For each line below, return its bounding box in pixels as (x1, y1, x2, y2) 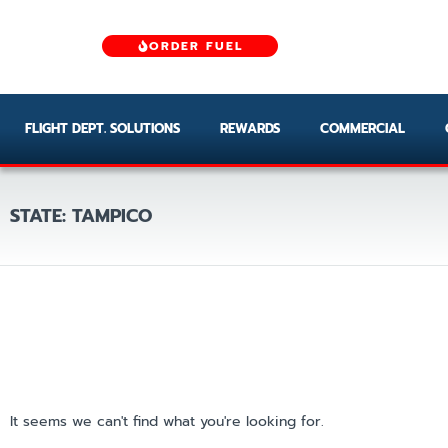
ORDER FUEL (149, 37, 243, 56)
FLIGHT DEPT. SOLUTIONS (25, 118, 180, 138)
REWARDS (220, 118, 280, 138)
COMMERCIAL (320, 118, 405, 138)
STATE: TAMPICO (10, 201, 152, 230)
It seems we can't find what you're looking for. (10, 410, 324, 432)
